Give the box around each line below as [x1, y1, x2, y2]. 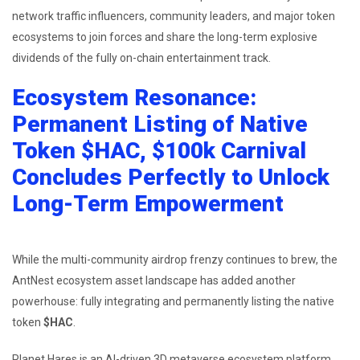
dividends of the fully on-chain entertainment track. [12, 51, 271, 64]
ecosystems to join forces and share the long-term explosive [12, 30, 317, 43]
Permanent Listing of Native [12, 110, 308, 137]
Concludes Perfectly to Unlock [12, 163, 329, 190]
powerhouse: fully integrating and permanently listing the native [12, 294, 334, 308]
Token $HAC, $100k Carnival [12, 137, 306, 164]
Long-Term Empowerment [12, 190, 284, 217]
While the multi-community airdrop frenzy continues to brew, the [12, 252, 337, 266]
